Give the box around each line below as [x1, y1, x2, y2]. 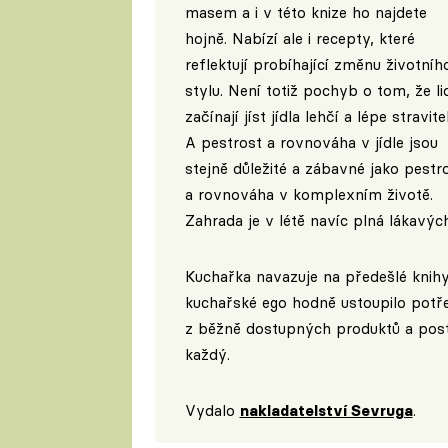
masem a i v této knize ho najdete [184, 3, 427, 23]
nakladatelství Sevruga [239, 401, 413, 421]
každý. [184, 345, 230, 365]
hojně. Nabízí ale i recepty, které [184, 29, 415, 49]
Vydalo [184, 401, 240, 421]
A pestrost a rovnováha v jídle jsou [184, 133, 438, 153]
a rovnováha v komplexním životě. [184, 185, 433, 205]
